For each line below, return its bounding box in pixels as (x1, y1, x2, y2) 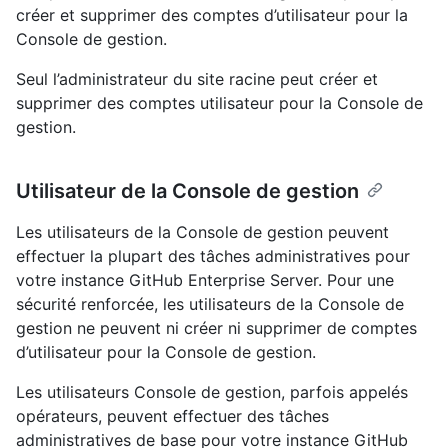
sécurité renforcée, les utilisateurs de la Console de (16, 294, 404, 315)
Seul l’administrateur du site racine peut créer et (16, 69, 378, 90)
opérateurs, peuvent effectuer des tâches (16, 406, 329, 427)
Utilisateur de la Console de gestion (16, 179, 359, 204)
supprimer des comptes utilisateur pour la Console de (16, 93, 423, 114)
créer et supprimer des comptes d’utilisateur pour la (16, 5, 408, 26)
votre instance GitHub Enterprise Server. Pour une (16, 270, 394, 291)
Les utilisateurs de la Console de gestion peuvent (16, 222, 389, 243)
